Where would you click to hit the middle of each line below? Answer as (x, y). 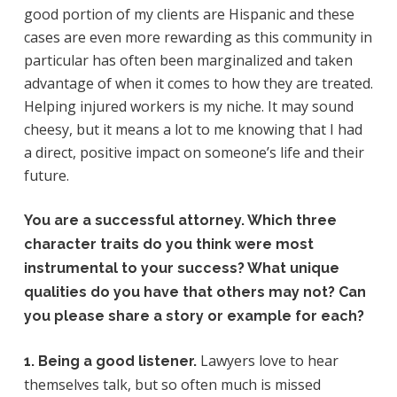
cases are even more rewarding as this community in (198, 37)
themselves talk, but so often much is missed (172, 385)
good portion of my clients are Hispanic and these (189, 14)
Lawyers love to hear (267, 361)
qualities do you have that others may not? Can (195, 292)
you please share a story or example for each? (194, 316)
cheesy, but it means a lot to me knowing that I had (193, 129)
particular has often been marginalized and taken (188, 60)
